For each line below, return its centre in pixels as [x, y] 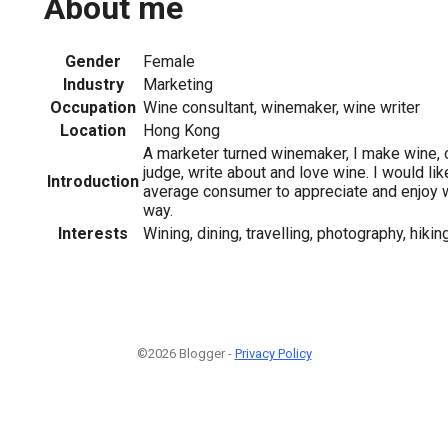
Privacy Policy [273, 353]
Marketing [178, 84]
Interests [93, 233]
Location [93, 130]
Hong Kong [181, 130]
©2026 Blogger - [185, 353]
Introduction [93, 181]
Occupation [93, 107]
